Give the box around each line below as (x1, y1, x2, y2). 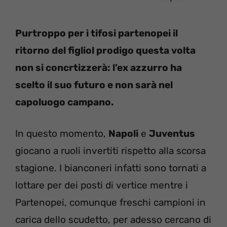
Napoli (108, 128, 138, 140)
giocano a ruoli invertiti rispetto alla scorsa (15, 145, 206, 157)
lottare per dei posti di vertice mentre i (15, 179, 188, 192)
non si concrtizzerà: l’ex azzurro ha (15, 61, 182, 73)
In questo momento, (15, 128, 108, 140)
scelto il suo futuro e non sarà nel (15, 79, 173, 91)
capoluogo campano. (15, 96, 113, 108)
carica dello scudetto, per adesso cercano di (15, 214, 211, 226)
